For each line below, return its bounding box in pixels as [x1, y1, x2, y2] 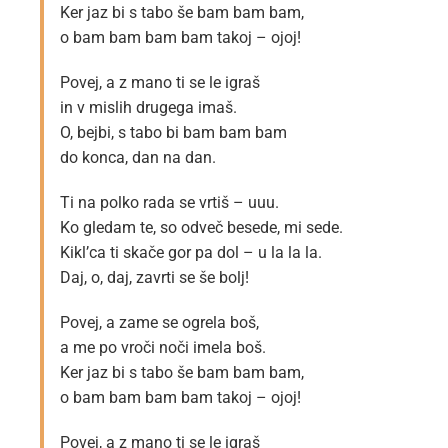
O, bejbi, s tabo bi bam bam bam [60, 123, 287, 143]
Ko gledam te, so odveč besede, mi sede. [60, 218, 343, 238]
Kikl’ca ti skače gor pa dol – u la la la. [60, 243, 322, 263]
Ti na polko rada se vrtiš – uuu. [60, 193, 279, 213]
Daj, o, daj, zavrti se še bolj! [60, 268, 249, 288]
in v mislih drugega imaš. [60, 98, 237, 118]
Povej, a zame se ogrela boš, [60, 313, 259, 333]
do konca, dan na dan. [60, 148, 216, 168]
